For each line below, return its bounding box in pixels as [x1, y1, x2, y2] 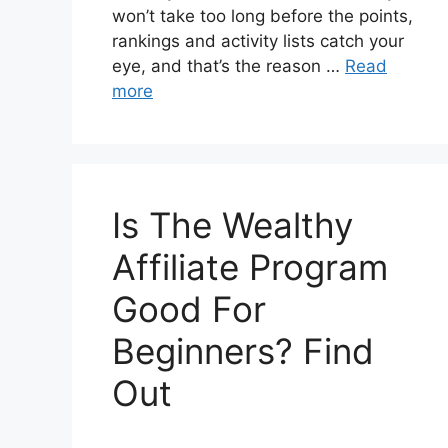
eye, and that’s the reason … [112, 56, 345, 77]
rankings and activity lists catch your [112, 31, 404, 52]
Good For [112, 288, 266, 331]
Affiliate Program [112, 246, 388, 289]
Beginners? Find [112, 330, 374, 373]
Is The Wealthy [112, 204, 353, 247]
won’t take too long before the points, [112, 6, 413, 27]
